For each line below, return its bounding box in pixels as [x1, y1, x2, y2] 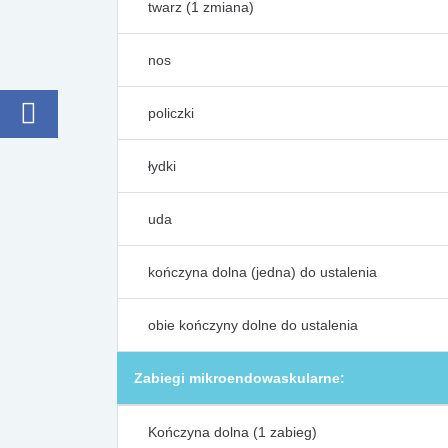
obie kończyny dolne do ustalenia [148, 317, 358, 333]
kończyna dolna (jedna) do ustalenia [148, 264, 377, 280]
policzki [148, 105, 194, 121]
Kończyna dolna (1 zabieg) [148, 424, 317, 440]
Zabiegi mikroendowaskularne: [134, 370, 345, 386]
